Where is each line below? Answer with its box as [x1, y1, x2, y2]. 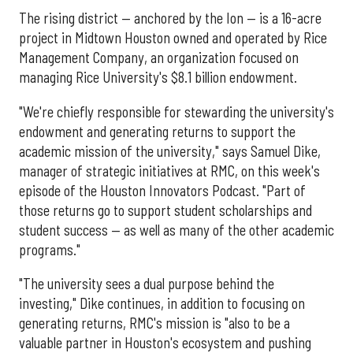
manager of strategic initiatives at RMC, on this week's [19, 162, 320, 180]
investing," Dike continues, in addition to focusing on [19, 294, 305, 312]
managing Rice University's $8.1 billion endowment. [19, 69, 297, 87]
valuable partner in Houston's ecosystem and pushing [19, 333, 311, 351]
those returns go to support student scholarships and [19, 201, 312, 219]
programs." [19, 240, 80, 258]
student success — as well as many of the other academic [19, 221, 334, 239]
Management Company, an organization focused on [19, 49, 299, 67]
